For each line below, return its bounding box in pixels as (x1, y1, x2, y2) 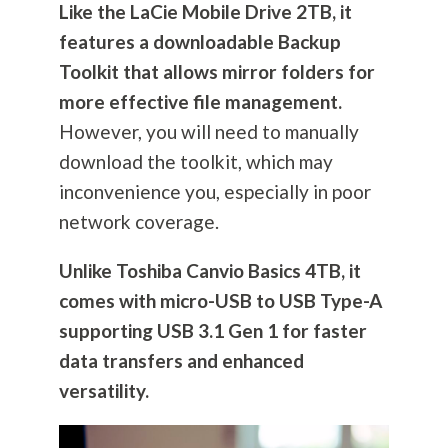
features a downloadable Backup (58, 30, 341, 54)
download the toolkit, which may (58, 150, 333, 174)
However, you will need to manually (58, 120, 359, 144)
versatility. (58, 379, 149, 403)
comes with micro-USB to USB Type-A (58, 289, 382, 313)
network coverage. (58, 210, 223, 234)
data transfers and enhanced (58, 349, 304, 373)
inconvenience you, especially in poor (58, 180, 371, 204)
